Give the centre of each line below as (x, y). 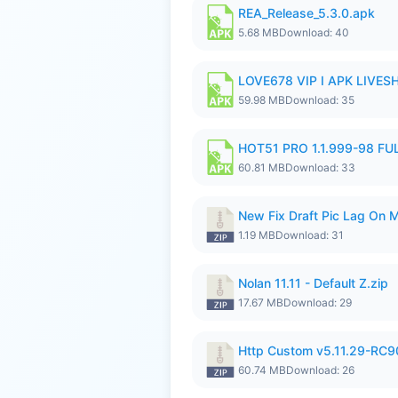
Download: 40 (314, 32)
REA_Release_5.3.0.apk (306, 13)
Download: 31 (310, 235)
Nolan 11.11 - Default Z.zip (313, 283)
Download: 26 (320, 370)
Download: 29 (318, 302)
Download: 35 (320, 100)
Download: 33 (320, 167)
